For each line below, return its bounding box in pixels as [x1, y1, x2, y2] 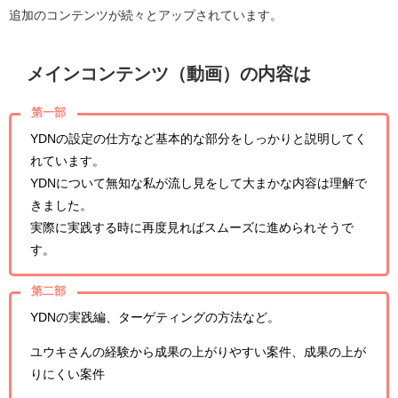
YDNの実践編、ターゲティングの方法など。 [30, 310, 280, 323]
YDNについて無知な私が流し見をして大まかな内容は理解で [30, 177, 367, 190]
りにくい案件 [30, 367, 105, 380]
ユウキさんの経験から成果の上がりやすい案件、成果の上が [30, 345, 366, 358]
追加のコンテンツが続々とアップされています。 [9, 8, 283, 21]
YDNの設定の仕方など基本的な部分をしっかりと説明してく [30, 132, 367, 146]
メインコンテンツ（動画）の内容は [26, 64, 311, 83]
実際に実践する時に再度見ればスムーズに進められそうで [30, 221, 354, 235]
